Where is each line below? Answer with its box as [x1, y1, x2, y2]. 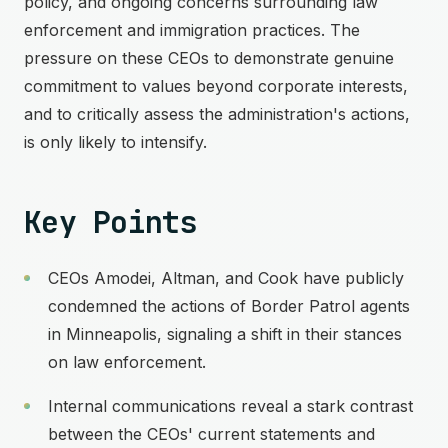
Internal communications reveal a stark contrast [48, 396, 413, 416]
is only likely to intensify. [24, 132, 207, 152]
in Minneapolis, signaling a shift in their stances [48, 324, 402, 344]
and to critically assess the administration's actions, [24, 104, 410, 124]
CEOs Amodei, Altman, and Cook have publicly [48, 268, 404, 288]
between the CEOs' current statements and [48, 424, 375, 444]
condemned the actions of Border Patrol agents [48, 296, 410, 316]
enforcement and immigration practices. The [24, 20, 360, 40]
